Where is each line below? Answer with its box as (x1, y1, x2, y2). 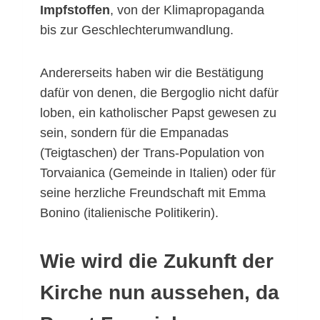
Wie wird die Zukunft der (40, 250, 274, 273)
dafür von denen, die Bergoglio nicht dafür (40, 86, 279, 101)
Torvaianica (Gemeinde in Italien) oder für (40, 166, 276, 181)
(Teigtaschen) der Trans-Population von (40, 146, 264, 161)
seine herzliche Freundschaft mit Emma (40, 186, 266, 201)
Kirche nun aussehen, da (40, 281, 279, 304)
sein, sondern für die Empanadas (40, 126, 229, 141)
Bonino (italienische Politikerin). (40, 206, 219, 221)
